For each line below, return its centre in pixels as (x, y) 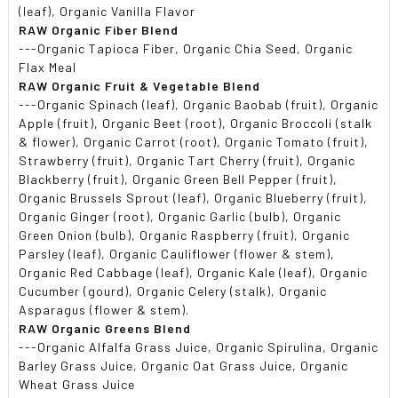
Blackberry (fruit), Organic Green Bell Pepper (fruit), (179, 179)
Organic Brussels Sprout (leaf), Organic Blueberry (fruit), (194, 197)
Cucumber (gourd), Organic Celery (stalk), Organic (173, 291)
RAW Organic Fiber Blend (99, 29)
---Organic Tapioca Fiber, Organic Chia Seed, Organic (186, 48)
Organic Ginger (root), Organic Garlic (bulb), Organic (180, 216)
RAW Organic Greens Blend (105, 328)
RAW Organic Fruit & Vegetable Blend (140, 85)
